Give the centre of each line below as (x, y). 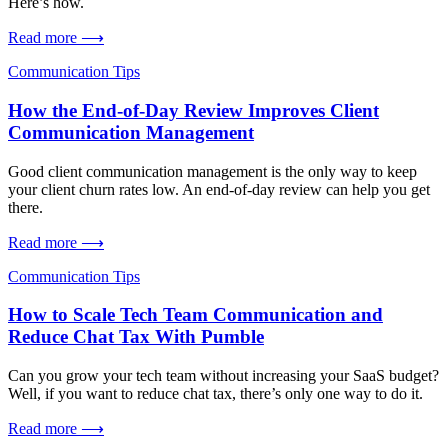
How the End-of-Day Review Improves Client (193, 110)
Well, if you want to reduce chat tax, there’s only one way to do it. (215, 394)
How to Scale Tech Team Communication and (195, 315)
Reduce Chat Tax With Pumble (136, 337)
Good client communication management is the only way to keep (212, 171)
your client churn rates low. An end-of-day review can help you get (219, 189)
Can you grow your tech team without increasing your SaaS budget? (223, 376)
